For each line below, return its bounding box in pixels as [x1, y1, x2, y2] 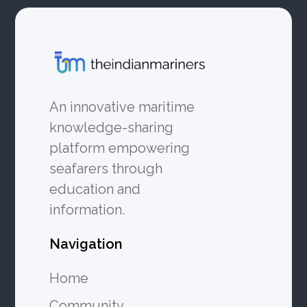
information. [49, 201, 125, 218]
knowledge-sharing [49, 119, 174, 136]
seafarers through [49, 160, 163, 177]
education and [49, 181, 141, 197]
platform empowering [49, 140, 191, 156]
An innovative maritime [49, 99, 195, 115]
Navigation [49, 236, 123, 252]
